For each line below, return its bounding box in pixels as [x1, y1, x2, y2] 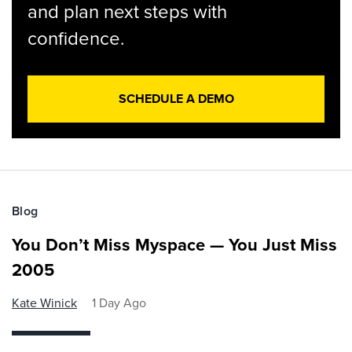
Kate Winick [12, 294, 77, 312]
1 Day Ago [92, 294, 146, 312]
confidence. [27, 24, 125, 53]
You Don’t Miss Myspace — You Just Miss [12, 232, 337, 258]
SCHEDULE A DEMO [118, 90, 234, 108]
